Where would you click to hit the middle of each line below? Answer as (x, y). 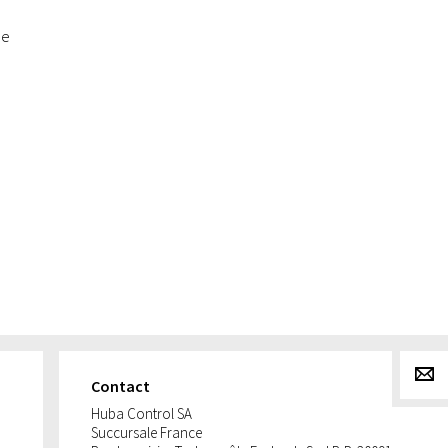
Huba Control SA (141, 413)
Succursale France (146, 432)
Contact (120, 385)
